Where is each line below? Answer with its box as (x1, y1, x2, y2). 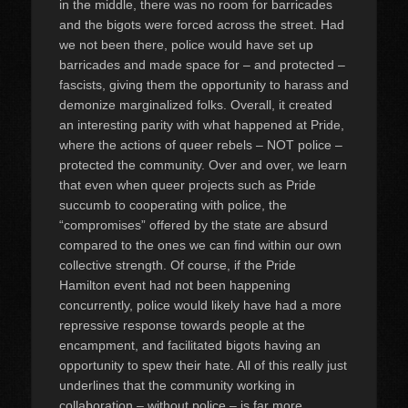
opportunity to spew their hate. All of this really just (59, 357, 347, 372)
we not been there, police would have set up (59, 36, 313, 52)
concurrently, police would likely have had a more (59, 297, 342, 312)
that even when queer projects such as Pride (59, 177, 316, 192)
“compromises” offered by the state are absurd (59, 217, 328, 232)
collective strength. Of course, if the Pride (59, 257, 296, 272)
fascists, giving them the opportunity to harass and (59, 76, 349, 92)
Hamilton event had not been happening (59, 277, 291, 292)
